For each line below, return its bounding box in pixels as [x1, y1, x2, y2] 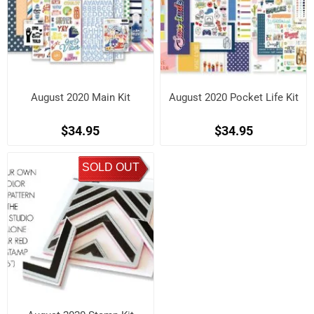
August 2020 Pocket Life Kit [168, 91, 299, 104]
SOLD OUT [81, 161, 139, 173]
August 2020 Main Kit [30, 91, 130, 104]
